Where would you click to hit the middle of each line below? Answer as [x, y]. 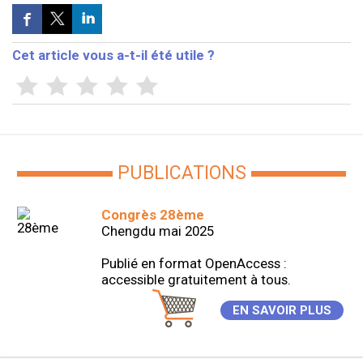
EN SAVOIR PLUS [282, 310]
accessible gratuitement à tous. [196, 280]
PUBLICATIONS [181, 173]
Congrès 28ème [152, 215]
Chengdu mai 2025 [157, 231]
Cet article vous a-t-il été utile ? [113, 56]
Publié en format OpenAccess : [194, 264]
